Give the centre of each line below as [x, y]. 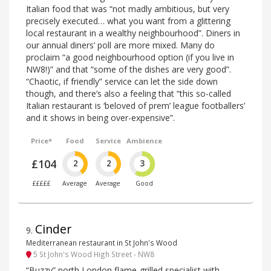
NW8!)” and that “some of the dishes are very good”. [129, 70]
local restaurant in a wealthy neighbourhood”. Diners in [133, 33]
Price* [42, 141]
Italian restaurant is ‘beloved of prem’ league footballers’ [135, 106]
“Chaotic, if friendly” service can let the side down [122, 82]
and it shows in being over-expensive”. [100, 118]
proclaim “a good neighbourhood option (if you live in [130, 57]
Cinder [53, 229]
